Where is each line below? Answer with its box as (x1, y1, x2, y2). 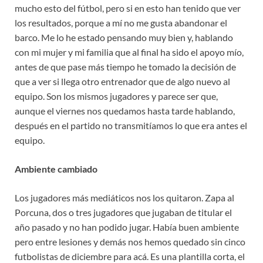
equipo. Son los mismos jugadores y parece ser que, (15, 90, 218, 102)
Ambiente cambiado (15, 163, 97, 175)
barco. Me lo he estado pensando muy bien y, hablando (15, 32, 233, 43)
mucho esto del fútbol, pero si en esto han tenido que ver (15, 2, 241, 14)
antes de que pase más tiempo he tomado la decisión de (15, 61, 236, 73)
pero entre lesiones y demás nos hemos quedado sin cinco (15, 236, 245, 248)
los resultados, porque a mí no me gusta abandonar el (15, 17, 227, 29)
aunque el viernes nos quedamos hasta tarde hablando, (15, 105, 235, 117)
